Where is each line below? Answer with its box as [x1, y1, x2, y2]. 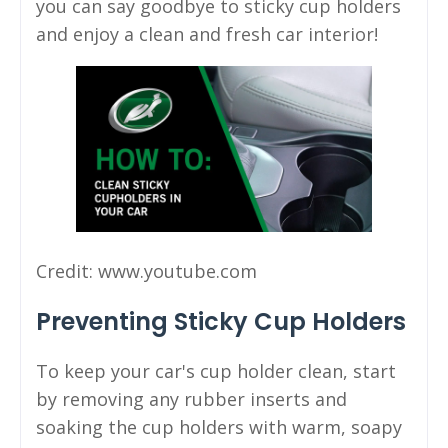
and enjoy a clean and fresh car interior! [36, 21, 378, 46]
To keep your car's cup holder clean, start [36, 359, 396, 384]
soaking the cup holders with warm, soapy [36, 415, 402, 440]
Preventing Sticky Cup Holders [36, 305, 406, 339]
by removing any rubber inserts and [36, 387, 347, 412]
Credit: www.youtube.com [36, 259, 257, 284]
